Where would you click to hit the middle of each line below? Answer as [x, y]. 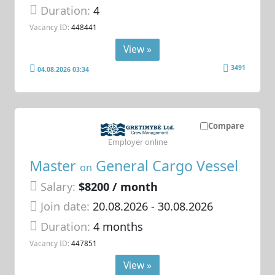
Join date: [65, 207]
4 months [118, 226]
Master [55, 165]
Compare [226, 126]
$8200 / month [118, 186]
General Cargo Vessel [165, 165]
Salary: [58, 186]
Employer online [137, 142]
